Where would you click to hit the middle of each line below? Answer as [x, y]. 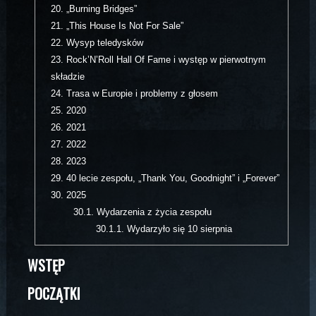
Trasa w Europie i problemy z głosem [141, 94]
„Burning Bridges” [101, 9]
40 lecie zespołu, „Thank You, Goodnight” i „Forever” [172, 178]
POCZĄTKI [54, 294]
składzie [68, 77]
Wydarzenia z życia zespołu [152, 212]
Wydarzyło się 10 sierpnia [178, 229]
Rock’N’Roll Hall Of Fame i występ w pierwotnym [165, 60]
